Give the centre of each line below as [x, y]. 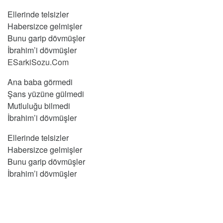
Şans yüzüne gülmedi [46, 94]
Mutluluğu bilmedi [39, 106]
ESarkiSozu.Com [38, 62]
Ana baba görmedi [40, 82]
